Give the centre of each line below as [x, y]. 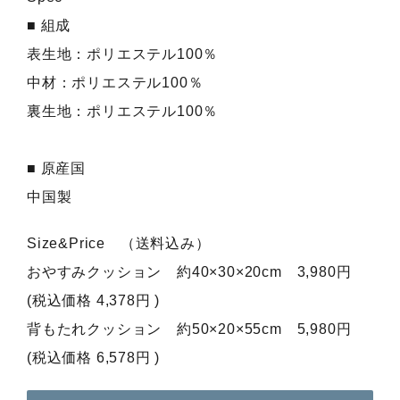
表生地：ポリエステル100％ [123, 54]
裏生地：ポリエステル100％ [123, 112]
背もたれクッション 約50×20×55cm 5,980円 [189, 329]
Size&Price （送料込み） [119, 244]
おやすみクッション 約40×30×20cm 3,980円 [189, 272]
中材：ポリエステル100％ [115, 83]
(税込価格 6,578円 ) [94, 358]
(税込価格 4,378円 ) [94, 301]
